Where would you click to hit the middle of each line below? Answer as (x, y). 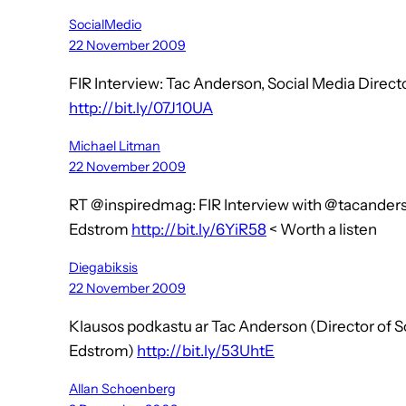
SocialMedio (105, 25)
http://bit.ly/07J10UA (141, 108)
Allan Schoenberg (122, 389)
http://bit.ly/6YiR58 (199, 230)
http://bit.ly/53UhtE (206, 351)
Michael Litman (115, 146)
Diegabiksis (103, 268)
